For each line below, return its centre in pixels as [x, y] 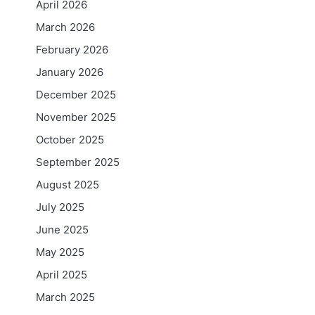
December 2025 [76, 94]
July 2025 [60, 207]
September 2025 [78, 162]
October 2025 [70, 139]
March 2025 [65, 297]
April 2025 [62, 274]
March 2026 [65, 27]
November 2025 [76, 117]
